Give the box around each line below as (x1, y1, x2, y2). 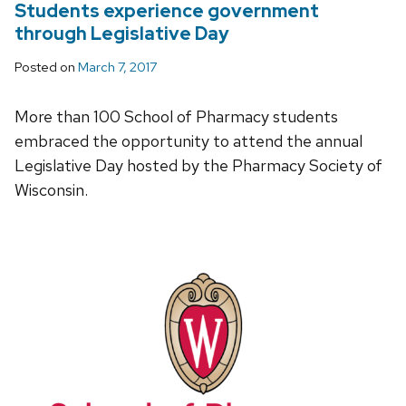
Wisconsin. (14, 179, 88, 201)
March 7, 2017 (78, 58, 157, 77)
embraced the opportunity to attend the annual (14, 130, 362, 152)
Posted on (14, 58, 78, 77)
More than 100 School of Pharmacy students (14, 106, 338, 128)
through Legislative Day (14, 22, 229, 46)
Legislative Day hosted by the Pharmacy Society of (14, 155, 382, 177)
